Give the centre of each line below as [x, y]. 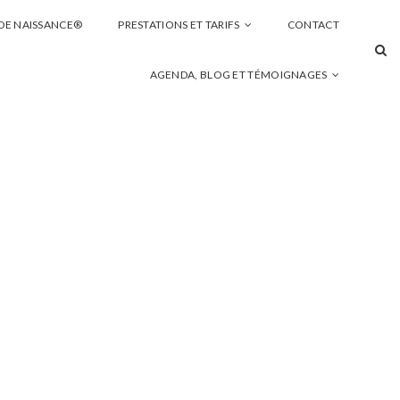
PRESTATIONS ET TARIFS [179, 25]
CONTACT [313, 25]
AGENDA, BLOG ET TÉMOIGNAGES [238, 75]
